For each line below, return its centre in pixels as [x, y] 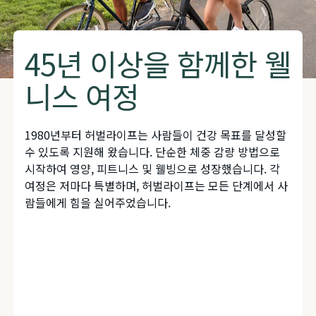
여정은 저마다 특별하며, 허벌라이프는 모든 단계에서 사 [157, 186]
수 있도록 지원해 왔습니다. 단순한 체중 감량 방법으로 [153, 152]
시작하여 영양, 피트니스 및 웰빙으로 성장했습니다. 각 [153, 169]
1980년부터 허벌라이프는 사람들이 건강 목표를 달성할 [156, 135]
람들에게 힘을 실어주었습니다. [98, 203]
